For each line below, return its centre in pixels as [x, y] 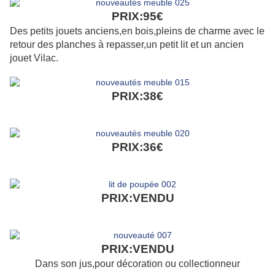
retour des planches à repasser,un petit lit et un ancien [127, 45]
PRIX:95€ [137, 17]
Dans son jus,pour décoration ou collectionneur [137, 264]
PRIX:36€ [137, 147]
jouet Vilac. [34, 58]
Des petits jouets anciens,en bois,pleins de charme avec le [137, 31]
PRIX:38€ [137, 96]
